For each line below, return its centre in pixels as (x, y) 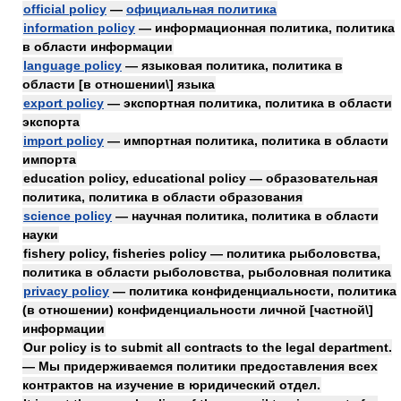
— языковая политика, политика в (232, 65)
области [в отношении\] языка (119, 84)
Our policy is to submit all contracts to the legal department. (208, 347)
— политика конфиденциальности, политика (253, 291)
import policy (64, 141)
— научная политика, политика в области (245, 216)
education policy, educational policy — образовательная (200, 178)
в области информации (98, 47)
